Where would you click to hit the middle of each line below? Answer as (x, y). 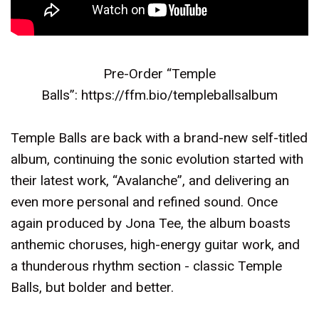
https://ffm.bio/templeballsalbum (179, 95)
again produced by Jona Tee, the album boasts (151, 223)
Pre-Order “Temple (159, 74)
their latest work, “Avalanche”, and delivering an (150, 181)
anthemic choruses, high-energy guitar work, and (155, 245)
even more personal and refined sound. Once (144, 202)
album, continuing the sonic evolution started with (157, 159)
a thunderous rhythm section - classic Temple (146, 266)
